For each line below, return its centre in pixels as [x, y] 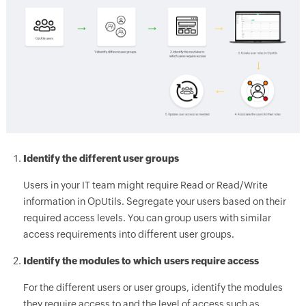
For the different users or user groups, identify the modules [153, 287]
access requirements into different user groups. [128, 234]
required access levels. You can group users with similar [147, 218]
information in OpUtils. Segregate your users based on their [154, 201]
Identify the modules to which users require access [141, 261]
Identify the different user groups [101, 158]
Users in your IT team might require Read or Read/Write [145, 185]
